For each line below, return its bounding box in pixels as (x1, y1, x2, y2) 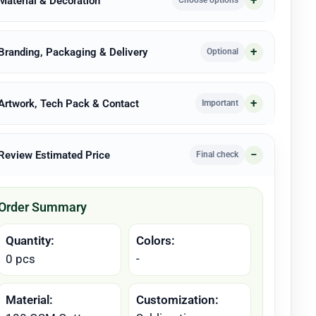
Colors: (135, 233, 175, 248)
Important (201, 98, 238, 108)
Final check (195, 150, 238, 159)
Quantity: (6, 233, 55, 248)
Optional (206, 47, 238, 56)
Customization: (135, 293, 219, 307)
